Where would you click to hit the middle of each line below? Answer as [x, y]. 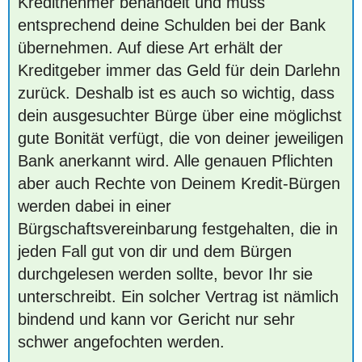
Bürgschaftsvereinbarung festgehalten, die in [178, 229]
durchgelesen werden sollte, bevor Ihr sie [165, 274]
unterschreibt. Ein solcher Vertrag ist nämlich [178, 297]
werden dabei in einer [95, 206]
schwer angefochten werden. [121, 342]
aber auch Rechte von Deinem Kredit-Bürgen [179, 183]
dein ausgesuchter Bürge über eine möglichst [180, 116]
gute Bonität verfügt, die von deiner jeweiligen [181, 138]
